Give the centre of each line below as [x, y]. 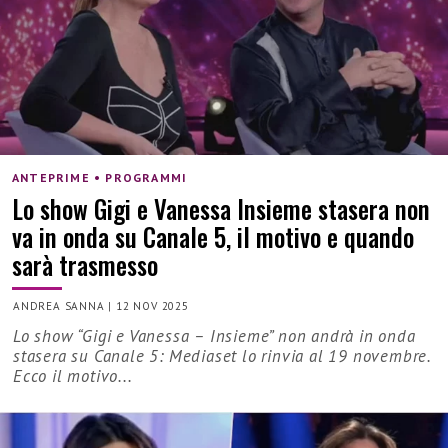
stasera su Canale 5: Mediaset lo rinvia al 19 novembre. [222, 356]
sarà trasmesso [85, 264]
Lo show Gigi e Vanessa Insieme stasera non [221, 208]
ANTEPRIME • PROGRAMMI [100, 178]
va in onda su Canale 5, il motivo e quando [213, 236]
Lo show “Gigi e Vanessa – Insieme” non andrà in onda [214, 336]
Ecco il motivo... [73, 376]
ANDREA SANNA [59, 306]
